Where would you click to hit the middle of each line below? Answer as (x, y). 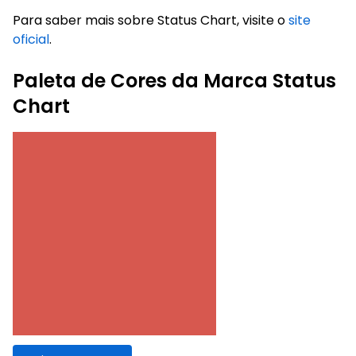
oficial (31, 39)
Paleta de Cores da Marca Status (174, 80)
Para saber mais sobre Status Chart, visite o (151, 20)
